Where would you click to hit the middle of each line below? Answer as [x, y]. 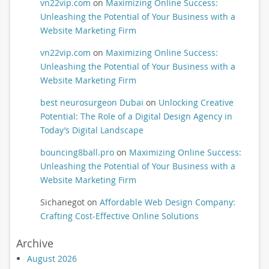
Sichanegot [62, 202]
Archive [35, 243]
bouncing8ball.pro [77, 153]
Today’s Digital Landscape [92, 130]
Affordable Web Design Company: [167, 202]
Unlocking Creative [196, 103]
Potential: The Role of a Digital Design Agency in [136, 116]
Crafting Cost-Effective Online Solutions [119, 216]
